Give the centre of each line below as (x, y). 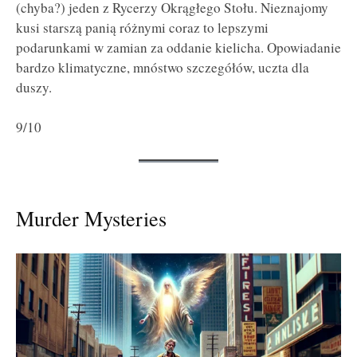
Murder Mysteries (91, 218)
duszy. (34, 87)
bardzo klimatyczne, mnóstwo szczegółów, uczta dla (163, 67)
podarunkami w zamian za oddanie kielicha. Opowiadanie (178, 47)
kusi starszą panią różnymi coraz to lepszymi (142, 27)
